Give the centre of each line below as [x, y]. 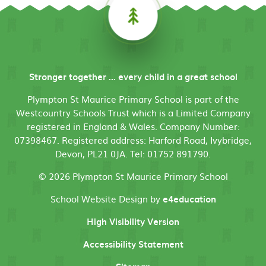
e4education [189, 199]
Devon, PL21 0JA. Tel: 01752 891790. [133, 153]
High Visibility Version [133, 221]
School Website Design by [106, 198]
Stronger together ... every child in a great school [133, 76]
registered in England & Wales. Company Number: [133, 126]
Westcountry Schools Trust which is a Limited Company [133, 112]
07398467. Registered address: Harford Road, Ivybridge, [133, 140]
